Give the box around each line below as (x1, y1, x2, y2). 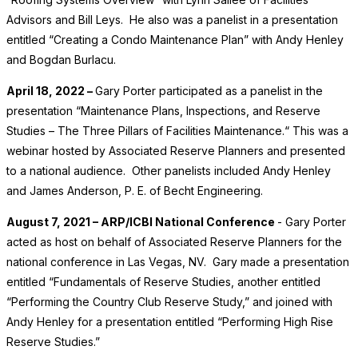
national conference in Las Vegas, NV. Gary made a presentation (6, 255, 349, 269)
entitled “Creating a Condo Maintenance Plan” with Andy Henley (6, 33, 344, 47)
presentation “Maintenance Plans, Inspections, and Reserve (6, 104, 320, 118)
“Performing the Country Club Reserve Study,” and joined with (6, 295, 332, 309)
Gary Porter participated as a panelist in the (95, 84, 323, 98)
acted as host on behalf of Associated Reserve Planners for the (6, 235, 342, 249)
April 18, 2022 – (6, 84, 95, 98)
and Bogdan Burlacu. (6, 53, 116, 67)
